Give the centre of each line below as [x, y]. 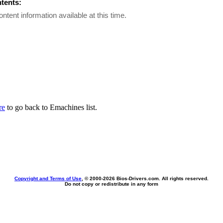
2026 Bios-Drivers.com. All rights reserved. [156, 178]
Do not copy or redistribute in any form [111, 184]
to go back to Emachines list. [51, 107]
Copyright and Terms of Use [48, 178]
